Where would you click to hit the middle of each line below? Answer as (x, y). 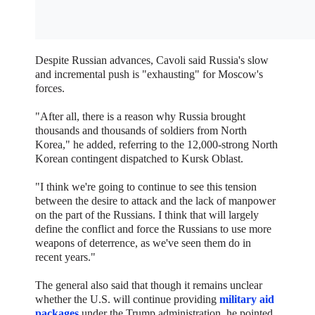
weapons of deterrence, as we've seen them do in (143, 243)
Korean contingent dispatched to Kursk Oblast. (139, 158)
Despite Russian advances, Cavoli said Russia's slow (152, 60)
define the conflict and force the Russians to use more (153, 229)
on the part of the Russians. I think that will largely (147, 214)
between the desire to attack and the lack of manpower (155, 200)
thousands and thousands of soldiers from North (141, 130)
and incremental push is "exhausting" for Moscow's (149, 74)
